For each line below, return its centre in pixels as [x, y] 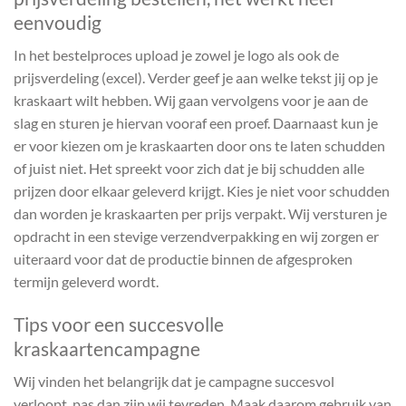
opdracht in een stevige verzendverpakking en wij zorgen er [196, 237]
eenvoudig [58, 22]
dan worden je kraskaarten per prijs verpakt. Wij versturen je [200, 214]
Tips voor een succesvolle [119, 324]
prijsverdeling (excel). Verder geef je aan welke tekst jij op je [196, 78]
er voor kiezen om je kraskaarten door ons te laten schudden [199, 146]
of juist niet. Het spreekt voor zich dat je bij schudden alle [189, 169]
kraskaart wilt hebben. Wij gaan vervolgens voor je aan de [191, 101]
